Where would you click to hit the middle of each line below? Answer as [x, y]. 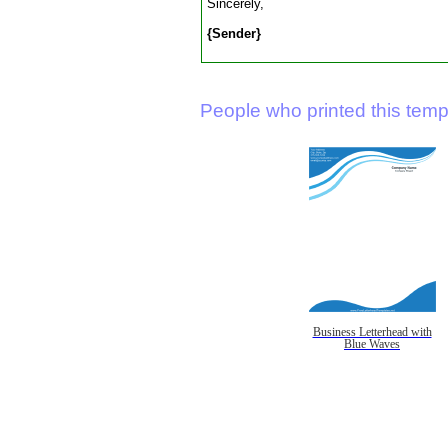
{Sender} [234, 33]
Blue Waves [372, 343]
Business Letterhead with [372, 331]
